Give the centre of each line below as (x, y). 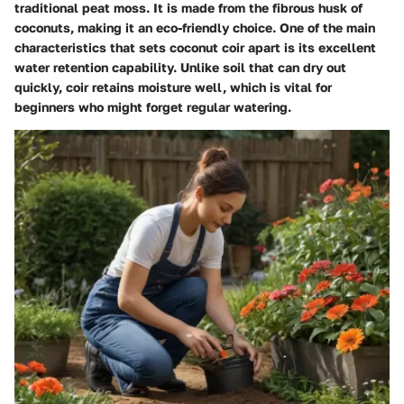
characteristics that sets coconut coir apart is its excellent (195, 47)
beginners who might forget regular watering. (153, 106)
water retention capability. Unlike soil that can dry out (180, 67)
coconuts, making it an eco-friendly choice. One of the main (195, 27)
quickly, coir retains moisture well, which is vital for (173, 87)
